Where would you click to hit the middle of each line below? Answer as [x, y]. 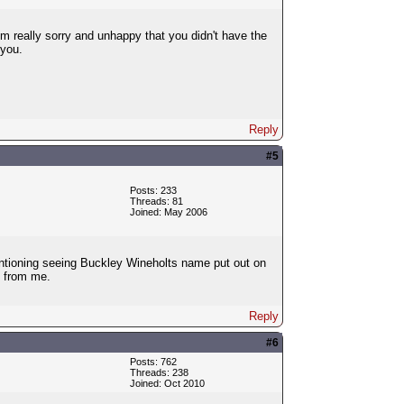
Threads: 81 [156, 201]
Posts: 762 [153, 361]
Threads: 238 [159, 372]
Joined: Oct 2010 [167, 383]
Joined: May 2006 [168, 211]
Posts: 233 [153, 190]
